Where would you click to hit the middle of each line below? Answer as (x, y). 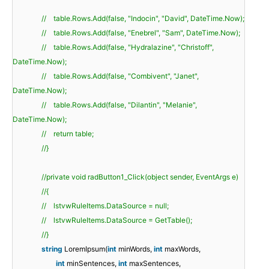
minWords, (136, 249)
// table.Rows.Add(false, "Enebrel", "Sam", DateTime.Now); (141, 33)
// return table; (68, 134)
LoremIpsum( (86, 249)
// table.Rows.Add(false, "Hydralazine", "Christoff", (128, 47)
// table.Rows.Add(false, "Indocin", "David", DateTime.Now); (143, 19)
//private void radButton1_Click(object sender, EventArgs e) (140, 177)
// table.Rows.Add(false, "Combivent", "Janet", (120, 76)
